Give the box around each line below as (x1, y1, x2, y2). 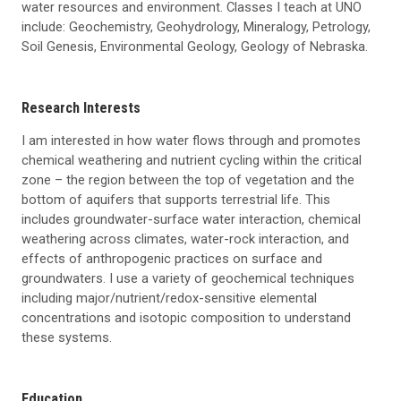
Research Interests (21, 99, 141, 117)
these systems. (21, 329, 112, 346)
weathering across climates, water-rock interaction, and (21, 231, 349, 248)
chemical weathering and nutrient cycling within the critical (21, 152, 362, 169)
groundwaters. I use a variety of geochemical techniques (21, 270, 354, 287)
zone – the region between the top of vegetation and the (21, 172, 354, 189)
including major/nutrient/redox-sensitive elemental (21, 290, 317, 307)
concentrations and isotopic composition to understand (21, 310, 351, 327)
